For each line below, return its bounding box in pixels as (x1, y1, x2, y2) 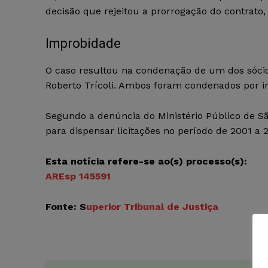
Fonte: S (45, 201, 86, 213)
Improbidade (45, 36, 121, 51)
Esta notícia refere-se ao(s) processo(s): (45, 156, 247, 167)
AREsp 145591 (45, 170, 111, 182)
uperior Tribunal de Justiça (86, 201, 218, 213)
